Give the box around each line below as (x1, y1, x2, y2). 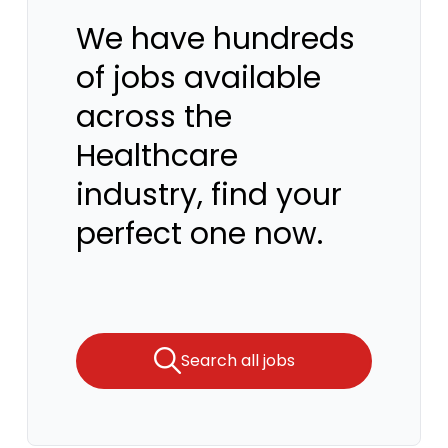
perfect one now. (76, 213, 323, 255)
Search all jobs (180, 349, 295, 373)
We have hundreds (76, 18, 355, 60)
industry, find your (76, 174, 342, 216)
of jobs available (76, 57, 321, 99)
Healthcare (76, 135, 238, 177)
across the (76, 96, 232, 138)
